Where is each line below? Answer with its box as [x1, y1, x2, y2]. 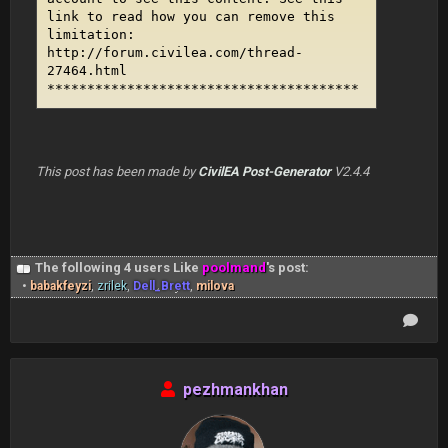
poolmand [202, 260, 266, 276]
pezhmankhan [182, 380, 288, 400]
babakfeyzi [30, 279, 91, 294]
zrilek [97, 279, 127, 294]
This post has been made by [36, 164, 198, 180]
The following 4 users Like [35, 260, 202, 276]
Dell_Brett [133, 279, 190, 294]
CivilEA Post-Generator [198, 164, 331, 180]
